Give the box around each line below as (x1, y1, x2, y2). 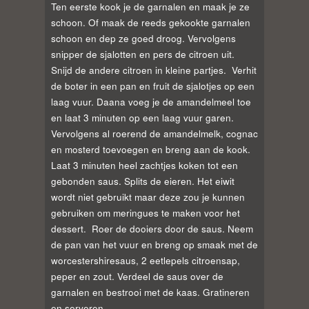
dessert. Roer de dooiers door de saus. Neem (51, 222, 253, 236)
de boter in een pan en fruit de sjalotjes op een (51, 79, 255, 93)
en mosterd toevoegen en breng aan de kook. (51, 143, 250, 157)
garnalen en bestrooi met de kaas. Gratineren (51, 286, 250, 299)
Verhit (232, 63, 257, 77)
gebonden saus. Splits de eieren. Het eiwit (51, 175, 235, 188)
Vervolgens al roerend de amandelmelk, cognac (51, 127, 258, 141)
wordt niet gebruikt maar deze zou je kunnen (51, 190, 245, 204)
